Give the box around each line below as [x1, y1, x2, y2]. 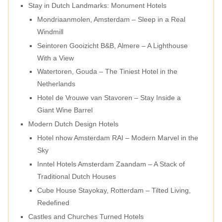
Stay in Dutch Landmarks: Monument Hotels [28, 1, 167, 9]
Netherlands [37, 80, 75, 88]
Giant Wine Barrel [37, 106, 93, 114]
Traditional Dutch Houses [37, 172, 116, 180]
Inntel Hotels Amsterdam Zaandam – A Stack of [37, 160, 185, 168]
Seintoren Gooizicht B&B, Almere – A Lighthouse [37, 41, 188, 50]
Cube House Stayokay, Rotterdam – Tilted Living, [37, 186, 191, 194]
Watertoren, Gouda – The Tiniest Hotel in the [37, 67, 177, 76]
